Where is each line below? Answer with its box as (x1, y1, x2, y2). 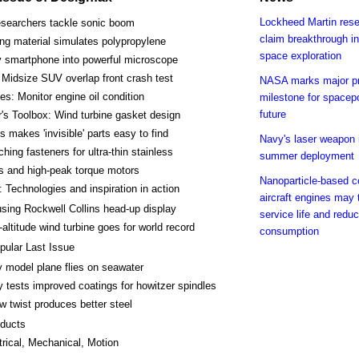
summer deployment (260, 150, 354, 162)
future (260, 108, 286, 120)
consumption (260, 225, 319, 237)
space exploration (260, 50, 341, 62)
